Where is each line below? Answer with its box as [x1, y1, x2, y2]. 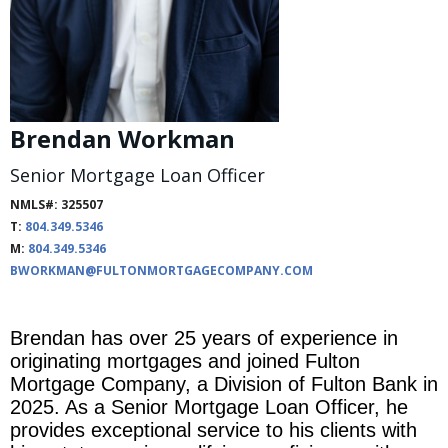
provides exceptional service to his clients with [10, 419, 417, 441]
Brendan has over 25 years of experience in [10, 327, 398, 349]
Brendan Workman [10, 122, 235, 155]
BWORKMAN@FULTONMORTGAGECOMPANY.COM [10, 262, 313, 279]
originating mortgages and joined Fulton [10, 350, 360, 372]
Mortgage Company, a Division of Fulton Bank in [10, 373, 438, 395]
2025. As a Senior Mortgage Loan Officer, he [10, 396, 408, 418]
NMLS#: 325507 [10, 196, 103, 213]
